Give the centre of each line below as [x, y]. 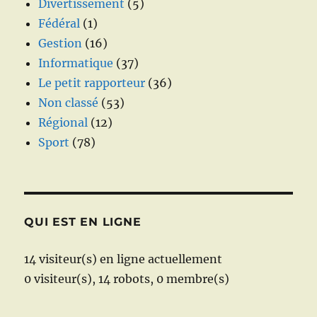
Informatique [76, 63]
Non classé [69, 102]
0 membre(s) [193, 278]
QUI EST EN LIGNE [83, 221]
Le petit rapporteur [92, 82]
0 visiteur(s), [60, 278]
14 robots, [126, 278]
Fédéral [59, 23]
